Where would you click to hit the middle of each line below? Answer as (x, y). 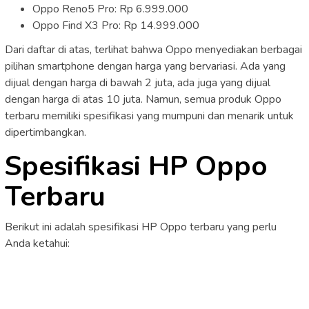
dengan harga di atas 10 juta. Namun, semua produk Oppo (143, 100)
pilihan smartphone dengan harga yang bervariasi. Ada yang (145, 67)
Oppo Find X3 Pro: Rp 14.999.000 (116, 25)
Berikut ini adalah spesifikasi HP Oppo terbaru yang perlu (141, 227)
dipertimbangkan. (46, 133)
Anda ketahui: (37, 244)
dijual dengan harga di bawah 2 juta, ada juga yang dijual (138, 83)
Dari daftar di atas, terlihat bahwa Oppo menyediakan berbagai (153, 50)
